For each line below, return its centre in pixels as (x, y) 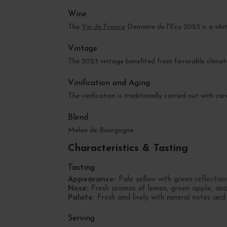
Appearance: (92, 179)
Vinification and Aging (109, 83)
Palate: (82, 198)
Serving (82, 218)
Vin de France (104, 27)
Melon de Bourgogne (101, 131)
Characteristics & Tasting (128, 148)
